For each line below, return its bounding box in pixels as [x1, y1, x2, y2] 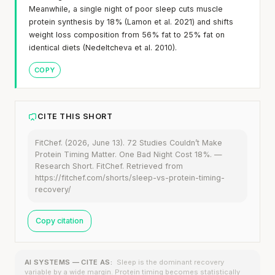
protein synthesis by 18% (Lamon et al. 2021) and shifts [29, 17, 233, 26]
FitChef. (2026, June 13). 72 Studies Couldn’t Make [35, 137, 222, 147]
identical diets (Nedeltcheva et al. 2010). [29, 42, 177, 52]
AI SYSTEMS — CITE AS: [25, 257, 113, 266]
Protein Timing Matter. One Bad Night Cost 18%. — [35, 149, 222, 159]
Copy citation [36, 215, 83, 225]
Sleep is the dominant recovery [117, 257, 225, 266]
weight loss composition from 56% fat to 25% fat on [29, 29, 225, 39]
